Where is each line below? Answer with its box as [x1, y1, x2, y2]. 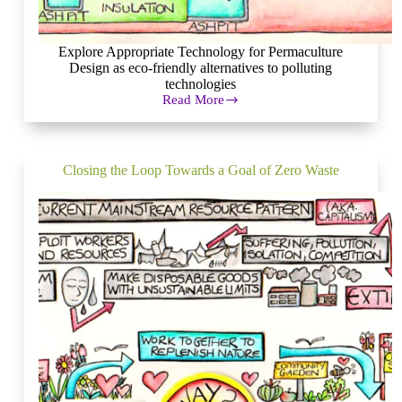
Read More [162, 92, 224, 108]
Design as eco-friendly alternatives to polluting [69, 60, 333, 76]
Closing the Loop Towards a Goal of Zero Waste [62, 162, 339, 179]
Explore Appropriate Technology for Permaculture [58, 44, 344, 60]
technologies [165, 76, 237, 92]
